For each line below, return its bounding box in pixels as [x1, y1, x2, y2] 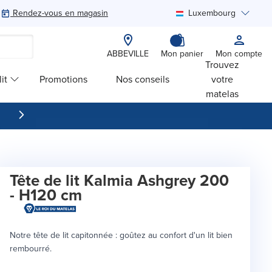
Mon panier [161, 47, 203, 60]
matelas [206, 86, 239, 101]
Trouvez [205, 57, 240, 72]
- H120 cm [10, 183, 82, 206]
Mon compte [216, 47, 262, 60]
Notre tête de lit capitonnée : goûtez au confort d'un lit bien [10, 229, 233, 242]
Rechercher [27, 46, 76, 60]
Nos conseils [116, 72, 170, 86]
